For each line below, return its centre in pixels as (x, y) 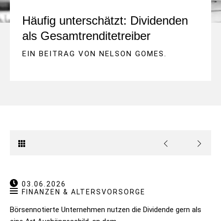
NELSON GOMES (132, 54)
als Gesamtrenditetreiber (86, 36)
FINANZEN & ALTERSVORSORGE (84, 192)
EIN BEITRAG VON (61, 54)
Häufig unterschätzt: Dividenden (105, 21)
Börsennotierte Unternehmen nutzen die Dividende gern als (106, 210)
